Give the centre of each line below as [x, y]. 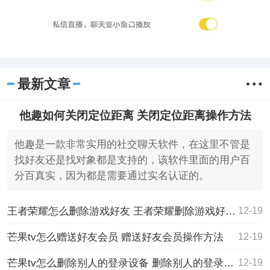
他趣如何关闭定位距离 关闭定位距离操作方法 [135, 115]
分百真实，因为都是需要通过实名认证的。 [111, 176]
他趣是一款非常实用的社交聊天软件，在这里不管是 [132, 145]
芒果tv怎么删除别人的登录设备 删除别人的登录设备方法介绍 [228, 262]
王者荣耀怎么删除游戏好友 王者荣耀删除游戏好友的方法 [230, 211]
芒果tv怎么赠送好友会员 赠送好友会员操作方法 [115, 237]
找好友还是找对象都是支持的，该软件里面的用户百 [132, 160]
